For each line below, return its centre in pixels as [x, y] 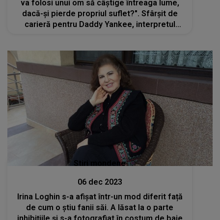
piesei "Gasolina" [100, 35]
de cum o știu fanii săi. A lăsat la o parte [100, 208]
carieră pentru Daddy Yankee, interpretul [100, 24]
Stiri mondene [100, 164]
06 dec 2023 [100, 182]
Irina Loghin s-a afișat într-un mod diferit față [100, 197]
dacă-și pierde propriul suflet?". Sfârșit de [100, 13]
